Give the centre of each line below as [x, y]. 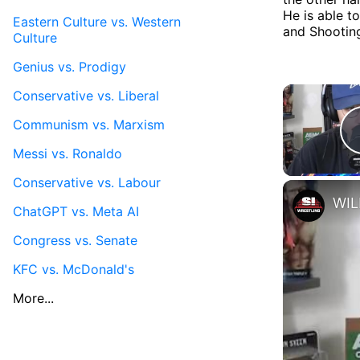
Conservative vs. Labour [87, 182]
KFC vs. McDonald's [74, 269]
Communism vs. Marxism [89, 124]
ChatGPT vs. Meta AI [76, 211]
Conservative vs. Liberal [86, 95]
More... [33, 298]
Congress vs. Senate [75, 240]
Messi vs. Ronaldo [67, 153]
